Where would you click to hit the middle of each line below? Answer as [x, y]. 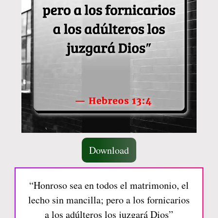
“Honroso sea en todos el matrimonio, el [109, 185]
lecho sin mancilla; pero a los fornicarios [109, 200]
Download [109, 150]
